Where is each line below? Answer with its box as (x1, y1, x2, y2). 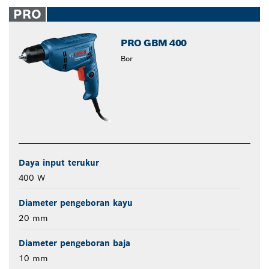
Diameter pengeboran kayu (19, 198, 133, 209)
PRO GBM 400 (121, 37, 187, 49)
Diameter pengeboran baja (19, 238, 130, 249)
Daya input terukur (19, 157, 99, 169)
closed (139, 5, 167, 16)
